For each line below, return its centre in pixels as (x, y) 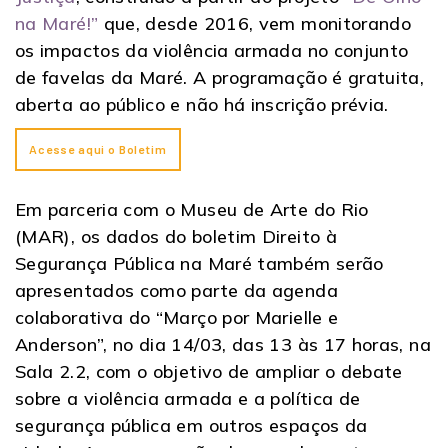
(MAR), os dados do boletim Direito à (176, 236)
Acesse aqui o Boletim (98, 148)
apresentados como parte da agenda (176, 290)
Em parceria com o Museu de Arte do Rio (192, 209)
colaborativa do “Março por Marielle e (177, 317)
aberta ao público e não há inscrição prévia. (202, 104)
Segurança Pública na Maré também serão (199, 263)
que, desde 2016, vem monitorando (255, 23)
